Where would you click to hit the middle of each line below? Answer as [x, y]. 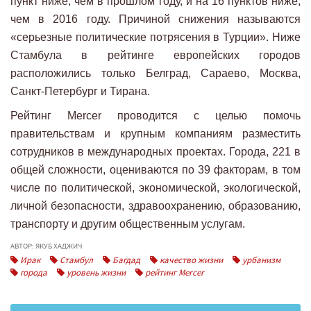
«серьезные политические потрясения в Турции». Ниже [155, 37]
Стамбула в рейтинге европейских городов [155, 56]
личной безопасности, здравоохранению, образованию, [155, 206]
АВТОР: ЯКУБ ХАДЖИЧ [47, 246]
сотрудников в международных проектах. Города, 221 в [155, 152]
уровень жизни [95, 273]
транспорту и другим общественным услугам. [128, 224]
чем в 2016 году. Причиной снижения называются [155, 19]
